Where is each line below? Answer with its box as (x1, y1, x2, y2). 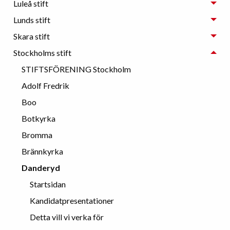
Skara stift (13, 31, 50, 41)
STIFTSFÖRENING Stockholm (22, 64, 131, 74)
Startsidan (30, 179, 66, 189)
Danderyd (22, 162, 60, 172)
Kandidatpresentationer (30, 195, 114, 205)
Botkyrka (22, 113, 55, 123)
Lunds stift (13, 14, 50, 25)
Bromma (22, 129, 52, 140)
